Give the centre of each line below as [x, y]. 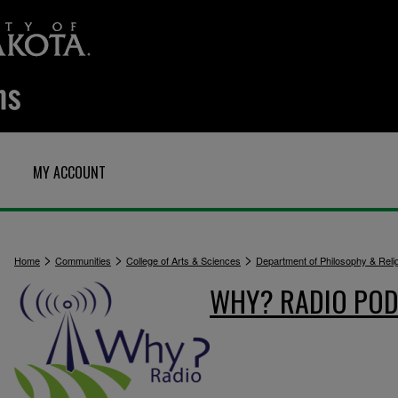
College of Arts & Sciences [183, 260]
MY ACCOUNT [69, 172]
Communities [83, 260]
